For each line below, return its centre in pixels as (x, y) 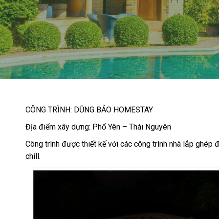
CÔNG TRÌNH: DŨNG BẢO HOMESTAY (89, 110)
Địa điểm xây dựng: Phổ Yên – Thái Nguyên (98, 127)
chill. (33, 156)
